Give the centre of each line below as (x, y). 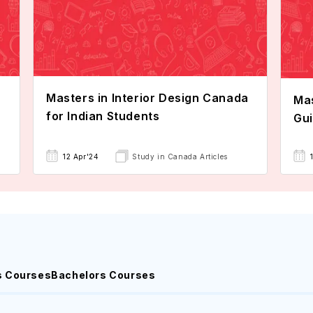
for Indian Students (103, 116)
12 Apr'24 (81, 156)
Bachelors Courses (103, 275)
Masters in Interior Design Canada (147, 97)
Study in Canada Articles (180, 156)
